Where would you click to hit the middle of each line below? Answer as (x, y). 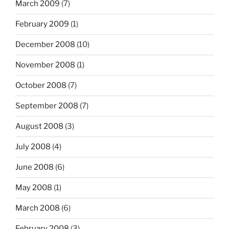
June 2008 (35, 167)
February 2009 (42, 24)
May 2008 (34, 188)
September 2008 (47, 106)
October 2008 (41, 86)
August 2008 (39, 127)
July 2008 (33, 147)
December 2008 (45, 45)
